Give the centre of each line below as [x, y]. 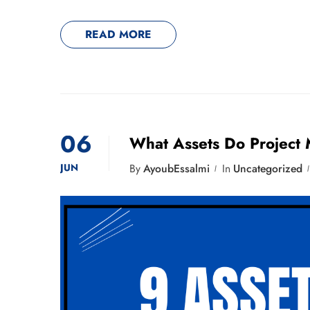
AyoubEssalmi [176, 169]
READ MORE [118, 35]
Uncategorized [268, 169]
